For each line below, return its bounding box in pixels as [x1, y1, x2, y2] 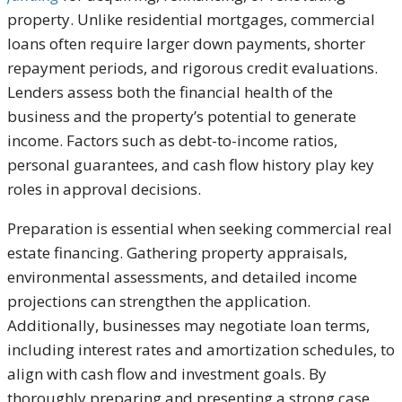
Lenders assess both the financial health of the [7, 82, 333, 103]
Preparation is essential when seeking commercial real [7, 218, 392, 240]
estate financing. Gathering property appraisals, [7, 242, 347, 264]
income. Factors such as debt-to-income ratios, [7, 130, 337, 152]
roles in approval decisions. [7, 179, 201, 200]
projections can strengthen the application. [7, 291, 310, 312]
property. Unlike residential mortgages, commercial [7, 9, 375, 31]
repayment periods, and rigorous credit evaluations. [7, 57, 378, 79]
